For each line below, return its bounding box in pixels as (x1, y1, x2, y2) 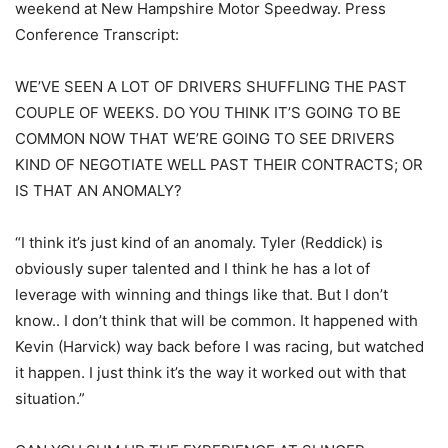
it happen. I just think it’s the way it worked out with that (15, 362, 406, 382)
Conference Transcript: (15, 24, 179, 44)
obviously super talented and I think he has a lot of (15, 258, 370, 278)
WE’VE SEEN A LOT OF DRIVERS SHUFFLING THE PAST (15, 76, 407, 96)
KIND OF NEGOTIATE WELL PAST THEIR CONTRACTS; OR (15, 154, 423, 174)
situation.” (15, 388, 85, 408)
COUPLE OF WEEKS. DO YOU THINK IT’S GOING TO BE (15, 102, 401, 122)
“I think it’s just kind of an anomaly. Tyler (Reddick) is (15, 232, 383, 252)
